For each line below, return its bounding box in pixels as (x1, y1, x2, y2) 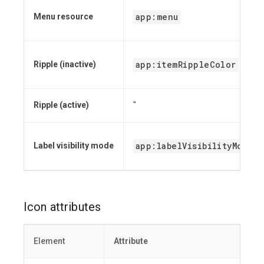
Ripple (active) (34, 100, 89, 110)
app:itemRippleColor (136, 59, 236, 71)
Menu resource (34, 12, 93, 22)
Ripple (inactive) (34, 60, 96, 70)
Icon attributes (24, 200, 101, 214)
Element (34, 236, 65, 246)
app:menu (136, 11, 179, 23)
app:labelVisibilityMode (136, 140, 254, 152)
